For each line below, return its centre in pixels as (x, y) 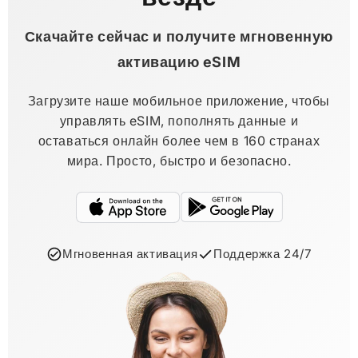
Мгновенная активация (130, 254)
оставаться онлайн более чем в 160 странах (179, 141)
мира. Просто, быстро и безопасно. (179, 161)
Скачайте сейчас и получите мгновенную (179, 36)
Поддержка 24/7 (263, 254)
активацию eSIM (179, 62)
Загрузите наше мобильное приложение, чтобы (179, 101)
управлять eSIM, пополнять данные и (179, 121)
